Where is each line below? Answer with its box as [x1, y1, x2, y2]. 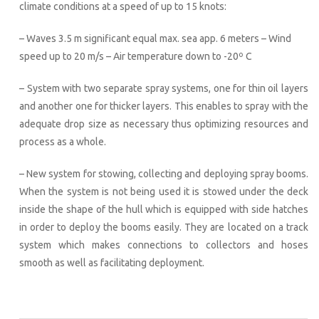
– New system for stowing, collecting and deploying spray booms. [19, 167, 308, 179]
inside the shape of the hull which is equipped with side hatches [19, 203, 308, 215]
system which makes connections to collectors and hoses [19, 239, 308, 251]
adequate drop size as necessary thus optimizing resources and [19, 117, 308, 130]
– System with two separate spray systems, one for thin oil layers [19, 82, 308, 94]
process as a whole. [19, 135, 106, 147]
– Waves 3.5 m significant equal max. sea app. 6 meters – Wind [19, 32, 291, 44]
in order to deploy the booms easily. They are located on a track [19, 221, 308, 233]
